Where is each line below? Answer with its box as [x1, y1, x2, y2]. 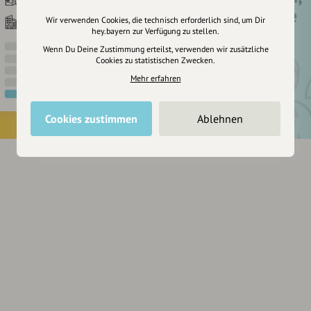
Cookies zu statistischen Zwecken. [96, 54, 215, 65]
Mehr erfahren [130, 72, 181, 83]
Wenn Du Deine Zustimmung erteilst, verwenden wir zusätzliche [42, 43, 269, 54]
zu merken [178, 24, 258, 47]
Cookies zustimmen [45, 111, 137, 126]
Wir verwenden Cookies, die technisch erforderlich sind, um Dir [46, 14, 265, 25]
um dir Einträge [178, 4, 297, 28]
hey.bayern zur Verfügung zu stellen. [92, 25, 219, 36]
